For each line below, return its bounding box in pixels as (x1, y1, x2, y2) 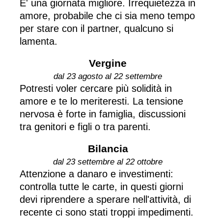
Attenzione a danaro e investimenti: (20, 168, 173, 179)
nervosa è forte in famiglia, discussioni (20, 108, 186, 119)
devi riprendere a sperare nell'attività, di (20, 193, 191, 205)
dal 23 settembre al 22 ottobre (53, 157, 163, 166)
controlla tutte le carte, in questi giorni (20, 181, 183, 192)
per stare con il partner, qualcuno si (20, 23, 173, 34)
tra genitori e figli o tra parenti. (20, 121, 151, 132)
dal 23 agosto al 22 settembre (54, 71, 162, 81)
